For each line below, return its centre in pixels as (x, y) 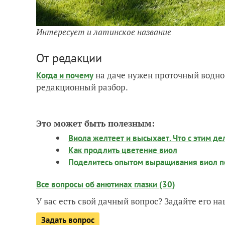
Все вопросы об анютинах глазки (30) (106, 185)
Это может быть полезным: (95, 124)
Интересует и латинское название (104, 32)
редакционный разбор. (82, 87)
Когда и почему (65, 76)
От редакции (69, 58)
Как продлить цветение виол (123, 150)
